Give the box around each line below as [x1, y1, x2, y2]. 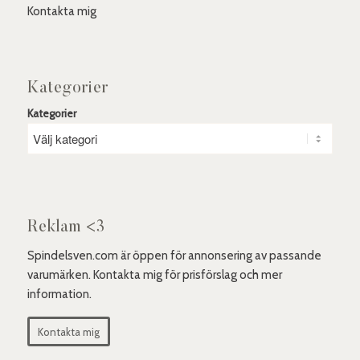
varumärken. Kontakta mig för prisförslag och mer [27, 268, 282, 283]
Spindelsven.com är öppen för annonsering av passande [27, 248, 321, 264]
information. [27, 287, 92, 302]
